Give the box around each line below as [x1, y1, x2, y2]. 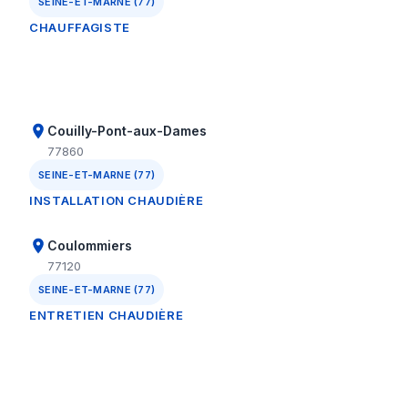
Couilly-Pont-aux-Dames [47, 123, 207, 138]
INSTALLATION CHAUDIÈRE [29, 193, 204, 208]
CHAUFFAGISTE [29, 20, 130, 35]
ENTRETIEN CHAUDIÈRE [29, 308, 184, 322]
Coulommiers [47, 238, 132, 253]
